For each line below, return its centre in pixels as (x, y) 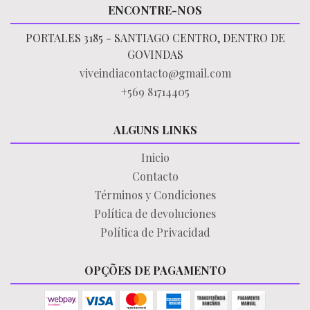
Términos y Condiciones (155, 194)
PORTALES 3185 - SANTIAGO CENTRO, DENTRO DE (155, 37)
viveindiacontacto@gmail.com (155, 73)
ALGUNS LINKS (155, 129)
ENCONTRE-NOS (155, 10)
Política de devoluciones (155, 213)
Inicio (155, 157)
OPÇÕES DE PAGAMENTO (155, 270)
